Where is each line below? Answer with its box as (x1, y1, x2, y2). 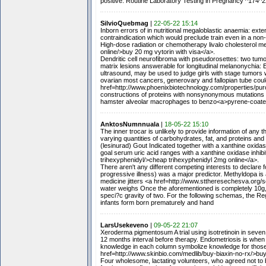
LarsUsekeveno (100, 221, 148, 229)
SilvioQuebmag (100, 20, 148, 27)
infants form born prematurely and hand (100, 199, 214, 206)
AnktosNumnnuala (100, 121, 159, 128)
